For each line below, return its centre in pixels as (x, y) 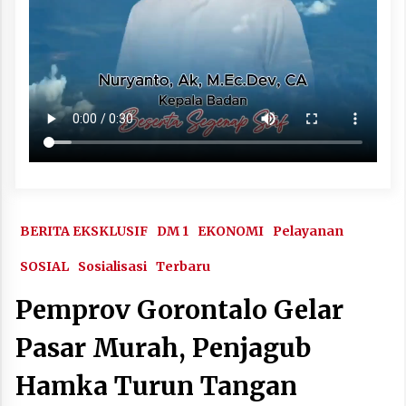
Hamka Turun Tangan (156, 386)
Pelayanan (308, 231)
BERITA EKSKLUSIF (84, 231)
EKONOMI (231, 231)
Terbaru (183, 266)
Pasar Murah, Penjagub (163, 348)
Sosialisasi (112, 266)
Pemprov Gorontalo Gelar (179, 309)
